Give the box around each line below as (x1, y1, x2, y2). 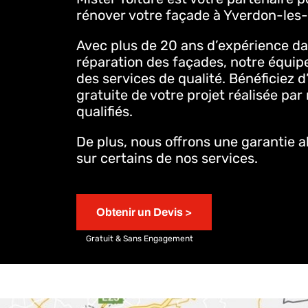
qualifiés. (76, 103, 133, 120)
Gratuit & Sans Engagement (85, 234, 193, 243)
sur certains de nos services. (76, 150, 258, 166)
